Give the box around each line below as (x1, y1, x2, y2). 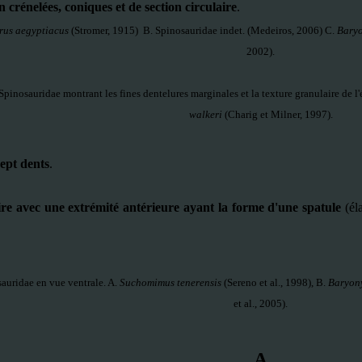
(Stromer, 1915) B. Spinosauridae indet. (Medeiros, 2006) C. (69, 24, 337, 36)
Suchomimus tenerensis (119, 276, 221, 288)
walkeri (188, 108, 222, 120)
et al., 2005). (234, 297, 288, 309)
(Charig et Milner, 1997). (221, 108, 333, 120)
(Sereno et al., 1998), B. (221, 276, 328, 288)
